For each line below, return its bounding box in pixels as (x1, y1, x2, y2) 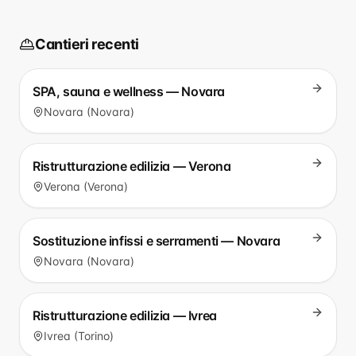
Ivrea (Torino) (44, 329, 114, 342)
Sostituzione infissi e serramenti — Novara (33, 233, 281, 249)
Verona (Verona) (44, 180, 128, 193)
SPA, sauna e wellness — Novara (33, 83, 225, 99)
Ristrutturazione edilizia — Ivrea (33, 308, 217, 323)
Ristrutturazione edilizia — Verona (33, 158, 231, 174)
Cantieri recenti (35, 36, 139, 52)
